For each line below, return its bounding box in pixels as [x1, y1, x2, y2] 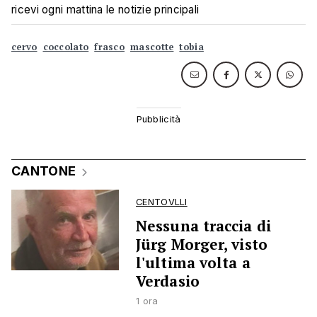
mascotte [130, 41, 174, 53]
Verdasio [136, 271, 200, 291]
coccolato [42, 41, 89, 53]
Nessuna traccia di [136, 216, 271, 236]
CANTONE [11, 163, 76, 178]
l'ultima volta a [136, 253, 250, 272]
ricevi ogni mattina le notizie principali [11, 3, 200, 16]
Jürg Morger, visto [136, 234, 267, 254]
